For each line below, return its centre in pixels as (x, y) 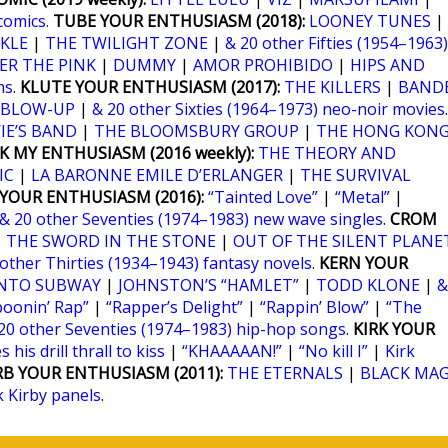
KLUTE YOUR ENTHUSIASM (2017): (150, 87)
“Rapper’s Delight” (174, 307)
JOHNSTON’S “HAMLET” (208, 285)
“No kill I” (333, 351)
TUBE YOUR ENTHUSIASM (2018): (179, 21)
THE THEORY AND (327, 153)
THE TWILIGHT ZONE (126, 43)
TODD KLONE (368, 285)
